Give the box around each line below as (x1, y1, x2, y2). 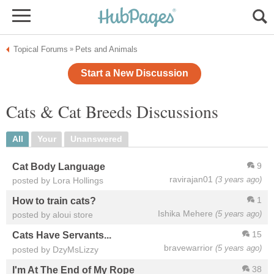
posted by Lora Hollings (12, 175, 103, 185)
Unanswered (70, 134, 122, 144)
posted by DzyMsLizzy (12, 244, 98, 254)
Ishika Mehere (158, 208, 213, 218)
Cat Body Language (12, 160, 105, 172)
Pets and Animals (75, 45, 138, 54)
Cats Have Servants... (12, 229, 111, 241)
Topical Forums (13, 45, 68, 54)
